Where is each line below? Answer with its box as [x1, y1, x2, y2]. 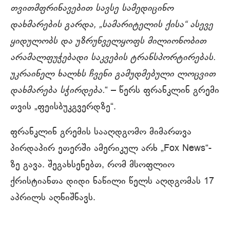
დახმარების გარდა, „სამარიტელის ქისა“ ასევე [10, 19, 213, 31]
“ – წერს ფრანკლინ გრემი [105, 85, 219, 97]
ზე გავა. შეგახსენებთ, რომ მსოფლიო [10, 159, 175, 171]
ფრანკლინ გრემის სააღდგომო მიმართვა [10, 126, 191, 138]
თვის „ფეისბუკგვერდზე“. [10, 101, 116, 113]
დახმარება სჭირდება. [10, 85, 105, 97]
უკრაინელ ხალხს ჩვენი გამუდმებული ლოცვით [10, 68, 216, 80]
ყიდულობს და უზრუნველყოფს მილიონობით [10, 35, 206, 47]
